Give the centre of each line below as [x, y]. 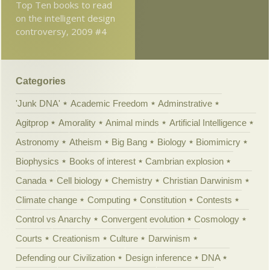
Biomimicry [218, 142]
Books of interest [102, 161]
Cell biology [79, 180]
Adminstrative [185, 103]
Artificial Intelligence [208, 122]
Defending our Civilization [66, 257]
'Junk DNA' [38, 103]
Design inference [158, 257]
